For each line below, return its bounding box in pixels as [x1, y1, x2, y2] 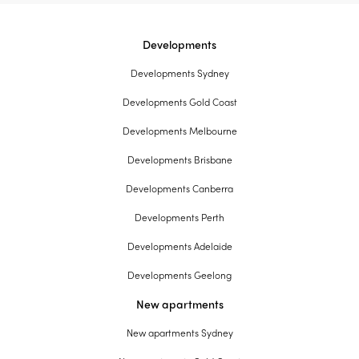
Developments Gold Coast [122, 95, 237, 110]
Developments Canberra [126, 181, 233, 196]
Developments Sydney [130, 66, 229, 81]
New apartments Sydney [126, 325, 233, 341]
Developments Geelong [127, 268, 232, 283]
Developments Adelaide [127, 239, 232, 254]
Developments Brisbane [127, 152, 232, 167]
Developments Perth [135, 210, 224, 225]
